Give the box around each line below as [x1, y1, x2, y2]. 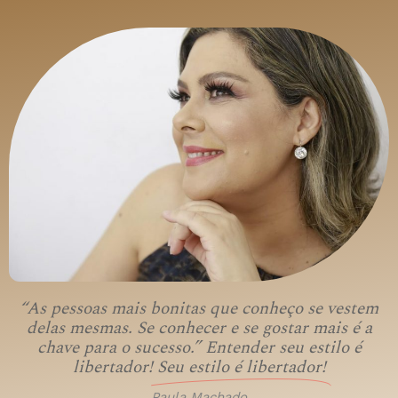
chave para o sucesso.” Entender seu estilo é [36, 334, 362, 361]
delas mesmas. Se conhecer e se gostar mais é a [26, 314, 372, 341]
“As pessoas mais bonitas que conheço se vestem [20, 295, 378, 322]
